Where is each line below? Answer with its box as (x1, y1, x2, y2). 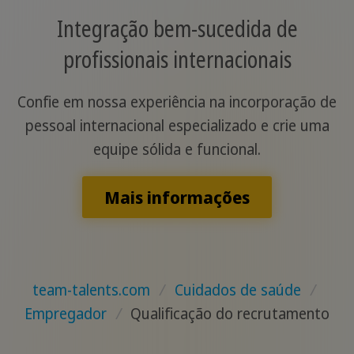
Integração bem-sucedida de (56, 13, 298, 43)
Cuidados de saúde (175, 280, 301, 301)
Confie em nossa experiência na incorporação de (17, 91, 337, 112)
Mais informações (104, 185, 250, 209)
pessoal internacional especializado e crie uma (24, 115, 330, 136)
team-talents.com (32, 280, 151, 301)
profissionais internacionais (62, 43, 292, 74)
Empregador (24, 303, 107, 325)
